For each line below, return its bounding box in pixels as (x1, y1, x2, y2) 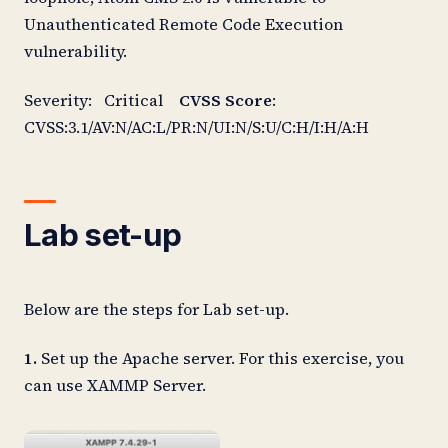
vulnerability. (24, 39, 139, 62)
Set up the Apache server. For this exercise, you (37, 347, 404, 370)
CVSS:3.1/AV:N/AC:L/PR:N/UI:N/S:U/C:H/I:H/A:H (24, 116, 369, 138)
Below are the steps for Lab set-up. (24, 298, 289, 321)
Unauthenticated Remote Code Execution (24, 12, 343, 35)
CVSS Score (179, 89, 272, 111)
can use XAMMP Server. (24, 374, 206, 397)
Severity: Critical (24, 89, 179, 111)
